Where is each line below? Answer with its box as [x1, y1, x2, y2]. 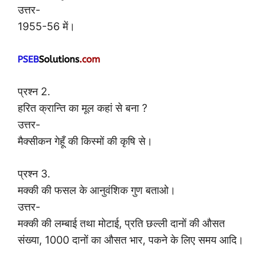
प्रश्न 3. [18, 167, 50, 180]
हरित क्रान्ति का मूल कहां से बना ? [18, 102, 147, 115]
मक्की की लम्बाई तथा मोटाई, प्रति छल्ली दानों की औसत [18, 217, 225, 230]
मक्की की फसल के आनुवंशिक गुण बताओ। [18, 184, 176, 197]
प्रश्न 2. [18, 85, 50, 98]
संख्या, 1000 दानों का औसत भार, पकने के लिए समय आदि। [18, 234, 244, 247]
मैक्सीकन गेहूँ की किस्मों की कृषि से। [18, 135, 153, 148]
